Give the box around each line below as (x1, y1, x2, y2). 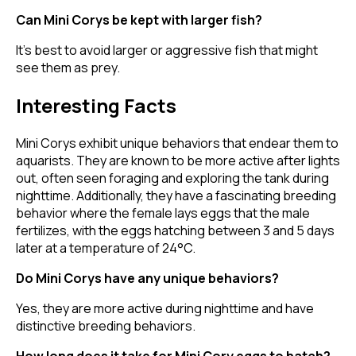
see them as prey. (16, 59, 120, 77)
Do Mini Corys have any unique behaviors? (16, 269, 279, 287)
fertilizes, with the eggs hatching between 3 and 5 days (16, 221, 335, 239)
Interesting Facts (16, 91, 176, 118)
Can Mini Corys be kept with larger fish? (16, 11, 262, 29)
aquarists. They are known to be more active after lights (16, 151, 340, 169)
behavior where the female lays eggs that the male (16, 203, 310, 222)
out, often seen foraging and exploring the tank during (16, 168, 329, 187)
